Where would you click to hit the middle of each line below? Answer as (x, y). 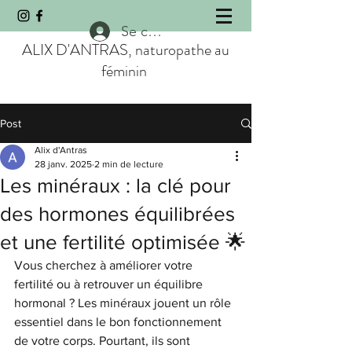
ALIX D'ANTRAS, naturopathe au (126, 50)
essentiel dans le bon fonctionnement (119, 322)
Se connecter (163, 31)
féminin (124, 71)
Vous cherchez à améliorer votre (105, 265)
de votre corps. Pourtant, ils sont (104, 341)
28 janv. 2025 (63, 164)
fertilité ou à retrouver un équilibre (110, 284)
